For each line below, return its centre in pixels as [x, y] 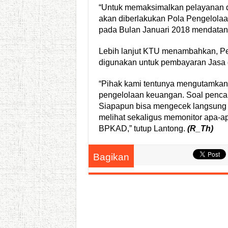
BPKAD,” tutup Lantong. [143, 129]
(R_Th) [200, 129]
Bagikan [111, 157]
